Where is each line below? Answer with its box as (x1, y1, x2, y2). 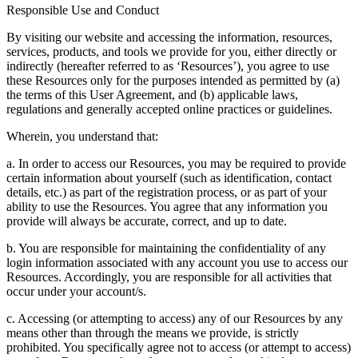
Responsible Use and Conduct (6, 2, 159, 17)
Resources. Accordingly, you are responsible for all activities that (6, 269, 332, 284)
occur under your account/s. (6, 284, 146, 298)
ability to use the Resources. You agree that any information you (6, 199, 328, 213)
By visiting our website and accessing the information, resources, (6, 30, 332, 44)
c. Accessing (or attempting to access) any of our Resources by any (6, 311, 343, 325)
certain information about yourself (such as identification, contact (6, 170, 332, 185)
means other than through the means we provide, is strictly (6, 325, 299, 340)
